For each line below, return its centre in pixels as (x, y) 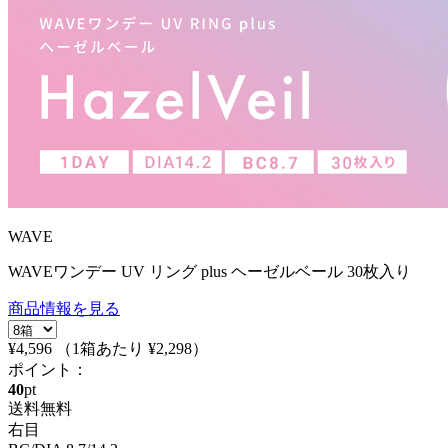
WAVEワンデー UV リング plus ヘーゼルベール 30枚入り (209, 271)
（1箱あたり (102, 348)
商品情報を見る (64, 308)
